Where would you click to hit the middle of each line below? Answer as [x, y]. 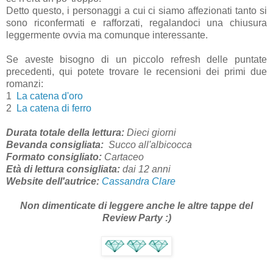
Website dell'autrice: [53, 182]
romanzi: [25, 84]
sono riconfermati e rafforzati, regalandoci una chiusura [136, 23]
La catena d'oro [50, 96]
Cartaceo [124, 157]
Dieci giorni [150, 133]
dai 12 [135, 169]
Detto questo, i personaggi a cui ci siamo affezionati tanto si [136, 11]
